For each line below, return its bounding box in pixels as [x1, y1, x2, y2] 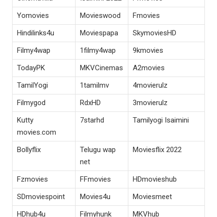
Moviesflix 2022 [133, 145, 182, 154]
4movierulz [133, 80, 168, 90]
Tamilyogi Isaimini [133, 115, 189, 124]
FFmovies [80, 174, 111, 184]
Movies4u [80, 192, 110, 201]
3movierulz [133, 98, 168, 107]
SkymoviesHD [133, 28, 176, 37]
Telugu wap [80, 145, 116, 154]
